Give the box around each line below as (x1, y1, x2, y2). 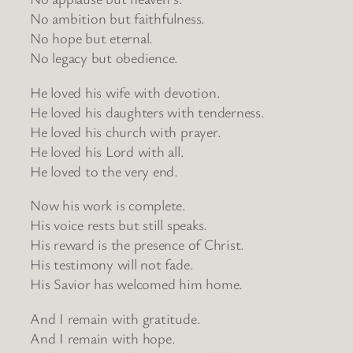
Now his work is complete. (30, 195, 186, 215)
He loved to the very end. (30, 161, 178, 180)
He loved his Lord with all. (30, 141, 184, 161)
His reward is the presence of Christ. (30, 235, 245, 255)
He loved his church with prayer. (30, 121, 221, 141)
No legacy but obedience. (30, 48, 179, 68)
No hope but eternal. (30, 28, 154, 48)
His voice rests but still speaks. (30, 215, 208, 235)
